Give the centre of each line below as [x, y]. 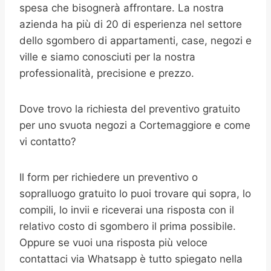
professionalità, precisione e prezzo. [107, 73]
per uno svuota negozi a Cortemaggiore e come [135, 125]
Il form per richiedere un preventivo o [109, 177]
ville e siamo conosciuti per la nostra [107, 57]
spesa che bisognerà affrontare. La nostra [122, 8]
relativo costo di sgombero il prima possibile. [128, 226]
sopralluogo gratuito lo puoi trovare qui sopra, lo [135, 194]
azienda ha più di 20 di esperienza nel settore [131, 24]
